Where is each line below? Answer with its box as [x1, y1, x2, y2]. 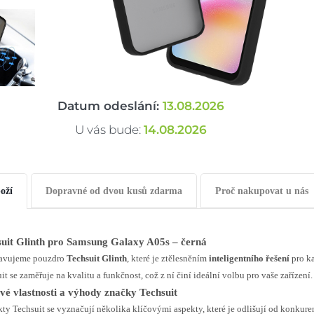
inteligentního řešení [209, 253, 289, 264]
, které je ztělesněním [127, 253, 209, 264]
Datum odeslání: [57, 99, 163, 113]
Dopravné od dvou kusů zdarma [46, 186, 182, 196]
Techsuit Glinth [67, 253, 127, 264]
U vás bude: [74, 123, 144, 137]
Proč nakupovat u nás [215, 186, 308, 196]
